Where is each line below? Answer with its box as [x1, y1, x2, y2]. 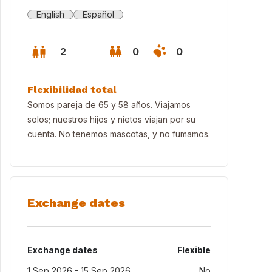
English [36, 9, 64, 19]
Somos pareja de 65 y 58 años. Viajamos [27, 100, 191, 110]
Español [83, 9, 114, 19]
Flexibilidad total [27, 84, 117, 95]
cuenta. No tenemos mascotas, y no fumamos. [27, 129, 210, 139]
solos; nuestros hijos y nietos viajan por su [27, 114, 195, 124]
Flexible [177, 245, 211, 255]
